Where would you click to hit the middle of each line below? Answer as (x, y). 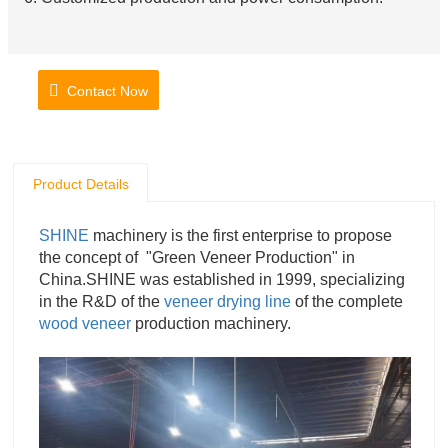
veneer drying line (227, 302)
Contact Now (103, 91)
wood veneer (85, 324)
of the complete (347, 302)
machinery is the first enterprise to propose (240, 236)
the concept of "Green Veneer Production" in (197, 258)
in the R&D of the (101, 302)
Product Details (80, 184)
